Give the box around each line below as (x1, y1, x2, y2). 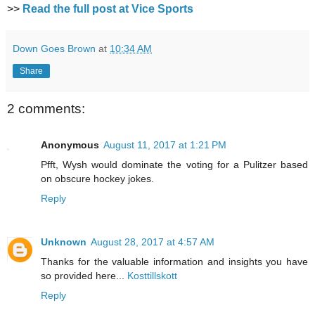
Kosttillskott (127, 269, 177, 281)
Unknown (41, 236, 86, 247)
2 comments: (7, 101, 85, 116)
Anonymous (41, 139, 99, 150)
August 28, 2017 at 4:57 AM (91, 236, 214, 247)
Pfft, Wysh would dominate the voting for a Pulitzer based (41, 159, 308, 170)
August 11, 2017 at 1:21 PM (103, 139, 226, 150)
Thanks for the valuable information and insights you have (41, 255, 308, 267)
